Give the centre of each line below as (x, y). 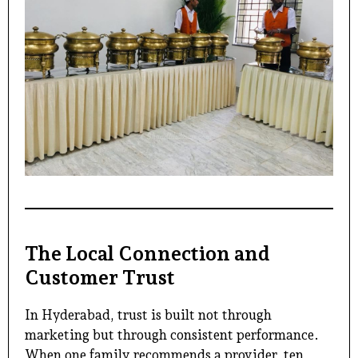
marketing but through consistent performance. (172, 334)
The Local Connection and (147, 253)
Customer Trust (100, 277)
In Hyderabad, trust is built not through (148, 314)
